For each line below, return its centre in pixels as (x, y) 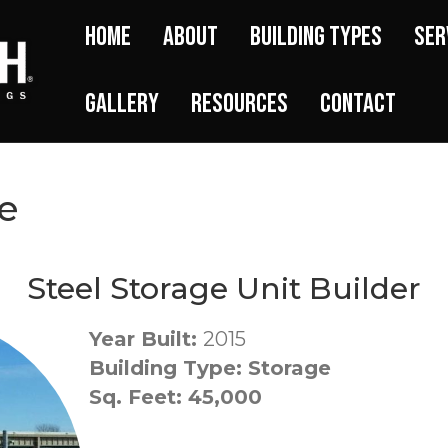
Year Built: (145, 339)
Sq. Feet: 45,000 (178, 397)
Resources (239, 104)
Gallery (122, 104)
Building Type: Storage (209, 368)
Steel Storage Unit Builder (224, 288)
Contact (358, 104)
